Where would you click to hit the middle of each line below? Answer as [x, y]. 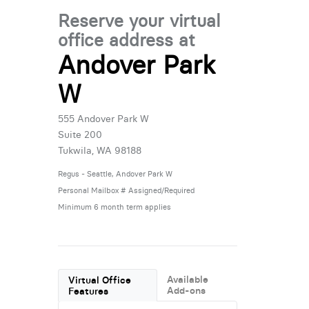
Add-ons [187, 290]
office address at [126, 40]
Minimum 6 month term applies [114, 207]
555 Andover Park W [103, 118]
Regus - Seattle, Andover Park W [115, 173]
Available [188, 279]
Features [89, 291]
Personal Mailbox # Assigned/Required [126, 190]
